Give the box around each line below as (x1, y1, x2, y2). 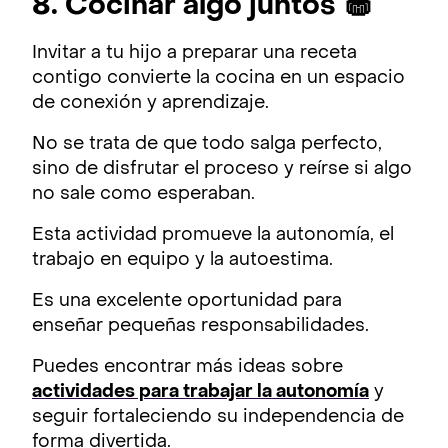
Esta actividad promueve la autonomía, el (32, 227, 394, 245)
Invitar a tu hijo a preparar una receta (32, 45, 357, 63)
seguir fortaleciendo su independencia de (32, 409, 404, 427)
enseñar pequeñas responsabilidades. (32, 318, 369, 336)
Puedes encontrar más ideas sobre (32, 359, 343, 377)
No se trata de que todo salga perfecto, (32, 136, 382, 154)
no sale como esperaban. (32, 186, 255, 204)
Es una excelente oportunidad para (32, 293, 342, 311)
